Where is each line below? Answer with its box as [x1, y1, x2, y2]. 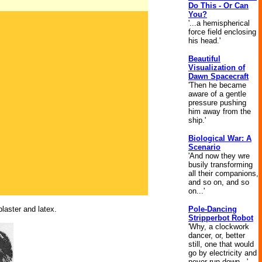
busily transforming [188, 160, 253, 169]
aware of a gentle [188, 89, 246, 98]
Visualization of [188, 63, 245, 72]
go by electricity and [188, 249, 257, 257]
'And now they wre [188, 151, 250, 160]
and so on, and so [188, 178, 249, 187]
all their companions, [188, 169, 258, 178]
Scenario [188, 143, 220, 151]
